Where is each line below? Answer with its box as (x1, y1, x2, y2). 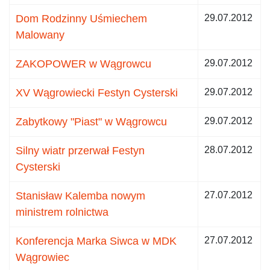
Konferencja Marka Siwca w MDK (16, 234, 177, 247)
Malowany (16, 28, 64, 41)
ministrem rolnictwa (16, 206, 108, 218)
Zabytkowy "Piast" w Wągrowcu (16, 115, 167, 128)
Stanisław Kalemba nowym (16, 189, 145, 202)
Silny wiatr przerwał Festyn (16, 144, 145, 157)
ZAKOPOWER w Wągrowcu (16, 57, 151, 70)
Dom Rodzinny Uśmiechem (16, 12, 147, 25)
